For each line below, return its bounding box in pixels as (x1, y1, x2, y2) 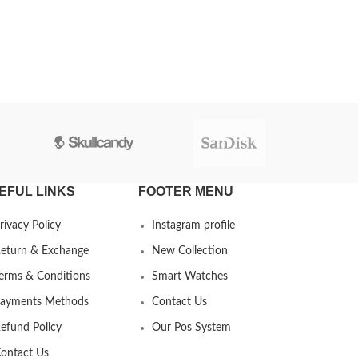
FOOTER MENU (138, 185, 234, 198)
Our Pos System (152, 322, 232, 333)
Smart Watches (152, 271, 229, 282)
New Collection (152, 245, 229, 257)
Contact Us (152, 296, 208, 308)
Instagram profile (152, 220, 236, 231)
